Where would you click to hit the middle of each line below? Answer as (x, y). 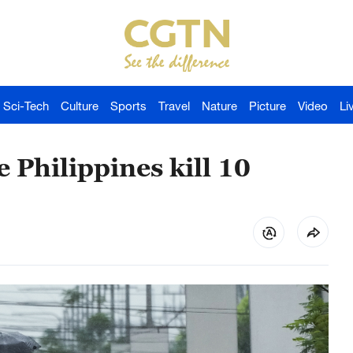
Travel (174, 106)
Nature (219, 106)
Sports (128, 106)
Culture (80, 106)
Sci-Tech (26, 106)
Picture (268, 106)
